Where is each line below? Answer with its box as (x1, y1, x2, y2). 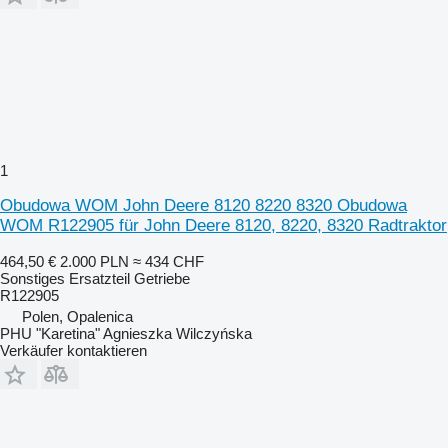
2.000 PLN (60, 252, 129, 270)
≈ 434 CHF (133, 252, 204, 270)
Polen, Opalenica (22, 307, 133, 325)
